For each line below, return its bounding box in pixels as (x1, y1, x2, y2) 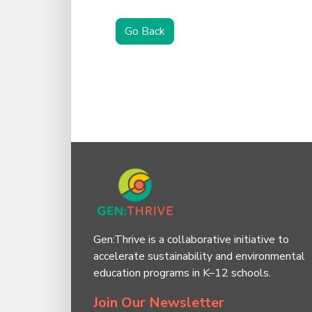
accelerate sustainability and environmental (93, 249, 305, 265)
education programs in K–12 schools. (93, 265, 274, 281)
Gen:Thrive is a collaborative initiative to (93, 232, 289, 248)
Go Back (125, 24, 165, 39)
